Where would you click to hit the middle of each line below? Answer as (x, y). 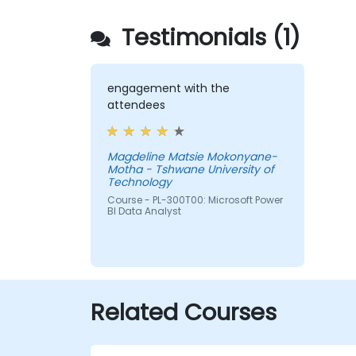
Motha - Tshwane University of (190, 170)
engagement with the (168, 89)
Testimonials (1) (208, 38)
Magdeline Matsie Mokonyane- (192, 157)
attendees (136, 105)
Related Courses (184, 313)
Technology (139, 182)
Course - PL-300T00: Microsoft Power (195, 200)
